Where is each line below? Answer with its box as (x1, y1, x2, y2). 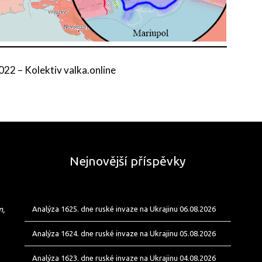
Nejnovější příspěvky (70, 154, 186, 168)
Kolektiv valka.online (25, 64, 116, 77)
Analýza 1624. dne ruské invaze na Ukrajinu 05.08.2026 (32, 229, 216, 238)
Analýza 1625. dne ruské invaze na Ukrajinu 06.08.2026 (32, 205, 216, 213)
